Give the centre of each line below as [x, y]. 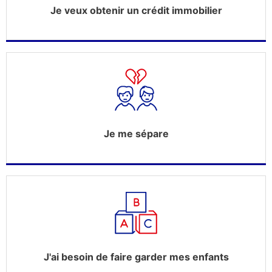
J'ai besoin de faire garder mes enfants [136, 257]
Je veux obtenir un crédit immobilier [136, 10]
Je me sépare [136, 134]
